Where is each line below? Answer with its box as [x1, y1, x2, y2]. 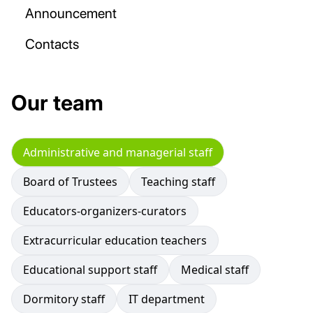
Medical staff [181, 262, 249, 277]
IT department [129, 291, 205, 307]
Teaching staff [141, 174, 215, 189]
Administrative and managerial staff [23, 145, 212, 160]
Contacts [25, 36, 79, 52]
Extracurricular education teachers [23, 233, 207, 248]
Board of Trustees [23, 174, 117, 189]
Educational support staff [23, 262, 157, 277]
